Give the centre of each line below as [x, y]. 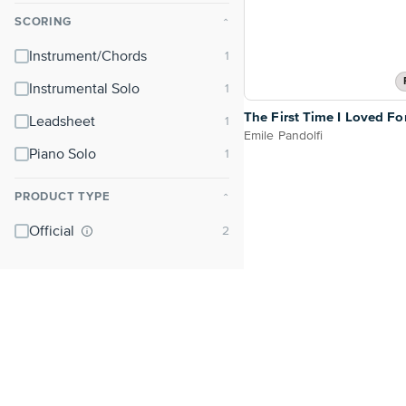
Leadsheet [62, 122]
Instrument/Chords [88, 57]
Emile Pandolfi [284, 136]
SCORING [43, 22]
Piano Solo [63, 155]
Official [53, 232]
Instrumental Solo [84, 90]
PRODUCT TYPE [63, 197]
